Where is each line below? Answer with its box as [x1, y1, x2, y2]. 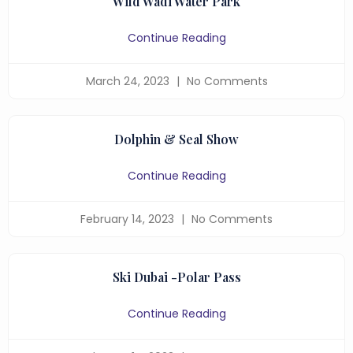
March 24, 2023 [85, 73, 173, 89]
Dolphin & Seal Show [114, 131, 239, 147]
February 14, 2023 [80, 211, 177, 227]
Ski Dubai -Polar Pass [112, 269, 241, 285]
